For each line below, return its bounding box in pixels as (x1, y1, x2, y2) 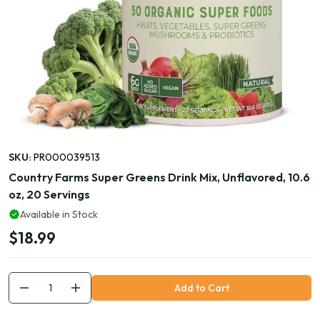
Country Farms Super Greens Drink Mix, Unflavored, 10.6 (9, 170, 310, 184)
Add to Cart (174, 281, 229, 294)
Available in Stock (20, 208, 98, 221)
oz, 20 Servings (9, 187, 90, 201)
